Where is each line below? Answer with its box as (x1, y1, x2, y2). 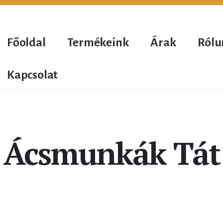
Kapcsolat (7, 68, 58, 81)
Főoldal (7, 36, 46, 49)
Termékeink (67, 36, 129, 49)
